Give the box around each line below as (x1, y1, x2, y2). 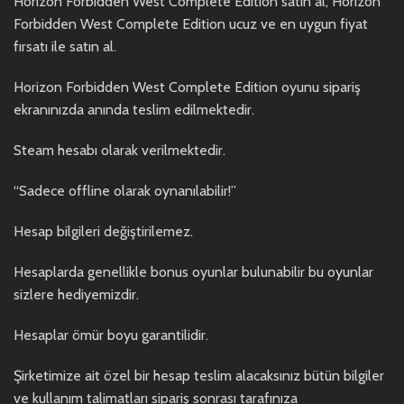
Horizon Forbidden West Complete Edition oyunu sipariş (14, 78, 361, 96)
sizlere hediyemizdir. (14, 286, 139, 304)
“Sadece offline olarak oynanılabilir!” (14, 182, 236, 200)
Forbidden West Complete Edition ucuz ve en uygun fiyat (14, 15, 368, 33)
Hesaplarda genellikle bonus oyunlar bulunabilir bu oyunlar (14, 263, 373, 281)
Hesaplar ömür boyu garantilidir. (14, 326, 208, 344)
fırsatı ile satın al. (14, 38, 116, 56)
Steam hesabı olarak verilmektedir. (14, 142, 225, 160)
